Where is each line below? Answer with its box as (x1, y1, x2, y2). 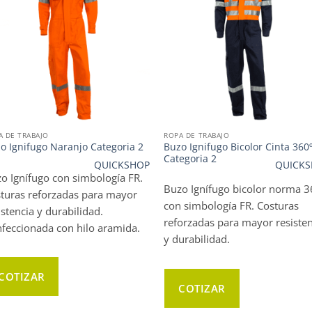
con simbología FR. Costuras (164, 198, 299, 213)
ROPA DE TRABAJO (164, 130, 230, 141)
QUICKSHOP (94, 159, 150, 172)
